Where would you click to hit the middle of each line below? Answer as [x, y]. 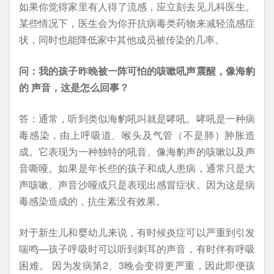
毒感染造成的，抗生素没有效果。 [92, 201]
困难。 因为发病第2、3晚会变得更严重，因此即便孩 [137, 265]
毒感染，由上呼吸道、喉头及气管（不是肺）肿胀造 [137, 135]
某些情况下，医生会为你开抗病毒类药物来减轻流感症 [137, 23]
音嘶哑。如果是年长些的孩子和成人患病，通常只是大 [137, 168]
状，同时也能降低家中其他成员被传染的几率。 [122, 39]
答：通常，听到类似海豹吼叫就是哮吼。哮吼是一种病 [137, 118]
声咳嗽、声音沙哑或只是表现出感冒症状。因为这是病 [137, 184]
